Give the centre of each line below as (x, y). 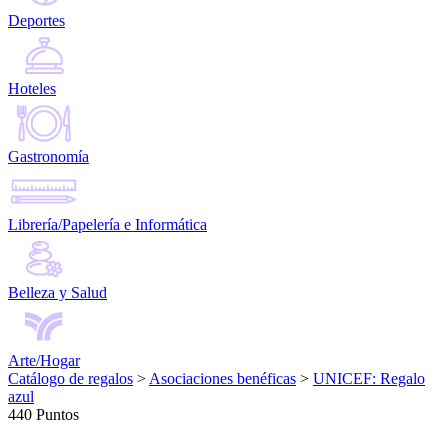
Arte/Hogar (44, 361)
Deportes (36, 21)
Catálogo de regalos (70, 379)
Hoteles (32, 89)
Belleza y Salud (57, 293)
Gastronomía (48, 157)
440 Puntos (43, 415)
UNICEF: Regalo (369, 379)
